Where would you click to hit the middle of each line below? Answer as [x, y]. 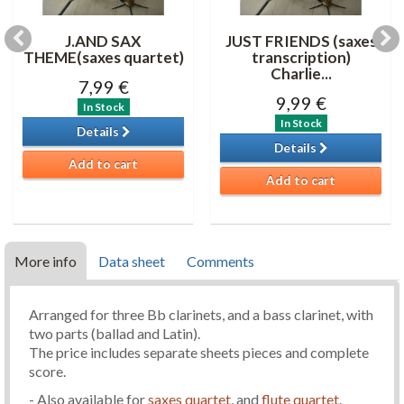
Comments [220, 261]
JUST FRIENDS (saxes [301, 41]
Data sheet [132, 261]
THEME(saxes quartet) [103, 57]
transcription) [301, 57]
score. [47, 371]
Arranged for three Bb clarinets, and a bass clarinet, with [201, 314]
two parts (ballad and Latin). [115, 333]
